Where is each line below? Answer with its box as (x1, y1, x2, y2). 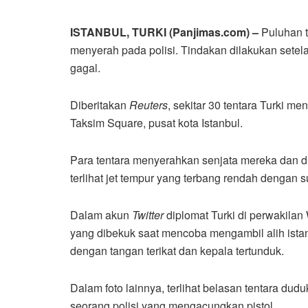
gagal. (70, 60, 100, 76)
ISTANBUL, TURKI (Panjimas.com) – (70, 24, 261, 41)
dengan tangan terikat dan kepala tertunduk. (70, 243, 284, 259)
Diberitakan (70, 97, 129, 113)
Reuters (129, 97, 168, 113)
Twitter (132, 207, 164, 223)
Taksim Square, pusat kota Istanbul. (70, 115, 243, 131)
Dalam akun (70, 207, 132, 223)
